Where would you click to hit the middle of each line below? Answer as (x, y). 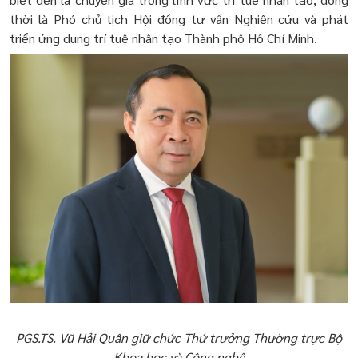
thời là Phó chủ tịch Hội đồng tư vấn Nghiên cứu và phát (179, 19)
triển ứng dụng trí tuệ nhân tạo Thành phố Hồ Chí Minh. (163, 38)
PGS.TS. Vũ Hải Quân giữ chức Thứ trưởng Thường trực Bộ (179, 338)
